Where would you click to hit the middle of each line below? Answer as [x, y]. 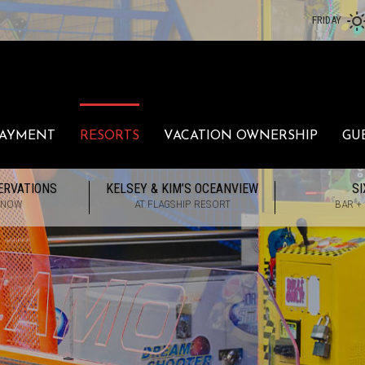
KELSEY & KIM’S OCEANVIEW [182, 189]
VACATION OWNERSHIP [241, 136]
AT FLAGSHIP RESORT [182, 204]
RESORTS [110, 136]
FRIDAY [327, 20]
